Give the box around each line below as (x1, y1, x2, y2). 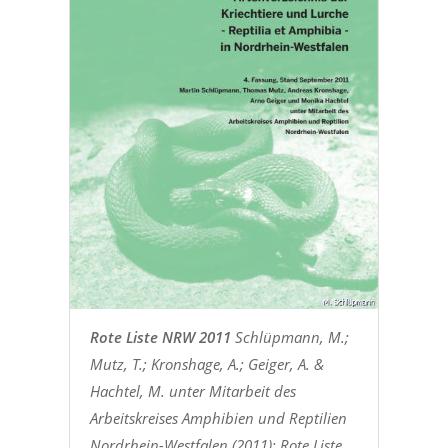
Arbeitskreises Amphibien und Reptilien (89, 407, 347, 428)
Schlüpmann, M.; (230, 326, 349, 347)
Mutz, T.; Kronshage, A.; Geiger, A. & (89, 353, 324, 374)
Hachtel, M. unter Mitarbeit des (89, 380, 296, 401)
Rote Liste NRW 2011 (89, 326, 231, 347)
